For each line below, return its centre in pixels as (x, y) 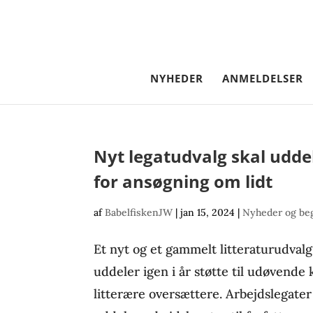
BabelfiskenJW (139, 212)
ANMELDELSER (263, 78)
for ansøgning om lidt (183, 181)
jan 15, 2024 (208, 212)
